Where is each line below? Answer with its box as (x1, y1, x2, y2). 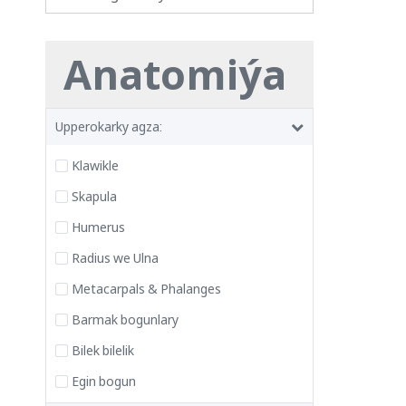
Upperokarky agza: (55, 118, 162, 135)
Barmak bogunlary (72, 311, 179, 328)
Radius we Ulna (72, 249, 159, 266)
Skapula (72, 188, 117, 205)
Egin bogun (72, 372, 136, 390)
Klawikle (72, 157, 119, 174)
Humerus (72, 218, 125, 236)
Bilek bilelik (72, 342, 134, 359)
